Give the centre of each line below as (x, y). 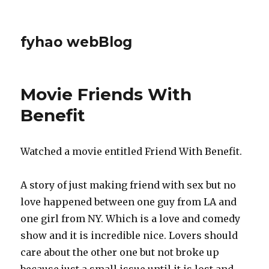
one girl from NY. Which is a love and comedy (131, 219)
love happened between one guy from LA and (129, 202)
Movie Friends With (106, 94)
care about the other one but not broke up (120, 252)
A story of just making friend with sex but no (128, 185)
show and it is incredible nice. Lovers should (129, 235)
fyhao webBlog (77, 42)
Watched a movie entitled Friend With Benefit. (131, 151)
